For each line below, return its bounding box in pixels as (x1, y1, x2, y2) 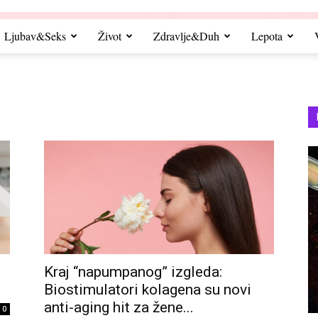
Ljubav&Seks (4, 28, 66, 43)
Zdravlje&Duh (153, 28, 219, 43)
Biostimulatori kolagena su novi (44, 280, 251, 298)
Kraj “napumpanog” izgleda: (44, 263, 222, 280)
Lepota (251, 28, 283, 43)
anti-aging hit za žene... (44, 298, 194, 316)
